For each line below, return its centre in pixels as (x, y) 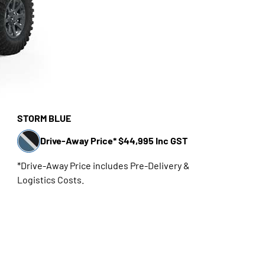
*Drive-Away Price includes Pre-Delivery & (103, 165)
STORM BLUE (44, 118)
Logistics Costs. (50, 179)
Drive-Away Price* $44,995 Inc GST (114, 141)
